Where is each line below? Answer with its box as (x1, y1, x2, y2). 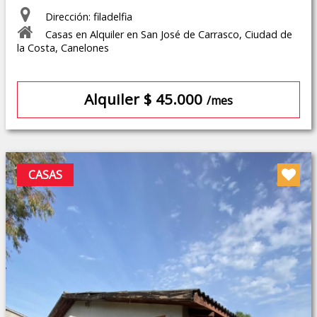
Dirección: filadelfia (45, 10, 132, 24)
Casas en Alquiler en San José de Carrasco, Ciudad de (45, 28, 292, 42)
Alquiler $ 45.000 (84, 89, 207, 110)
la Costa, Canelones (17, 41, 109, 55)
